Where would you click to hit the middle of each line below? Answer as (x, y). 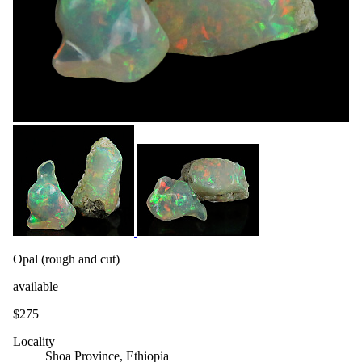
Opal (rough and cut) (66, 259)
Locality (34, 341)
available (36, 286)
